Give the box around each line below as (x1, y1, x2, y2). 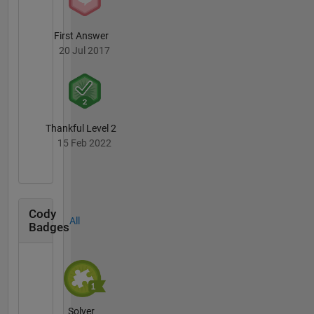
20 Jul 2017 (59, 44, 110, 56)
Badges (28, 221, 69, 234)
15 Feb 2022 (57, 137, 111, 149)
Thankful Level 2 (46, 123, 116, 135)
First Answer (53, 29, 109, 41)
